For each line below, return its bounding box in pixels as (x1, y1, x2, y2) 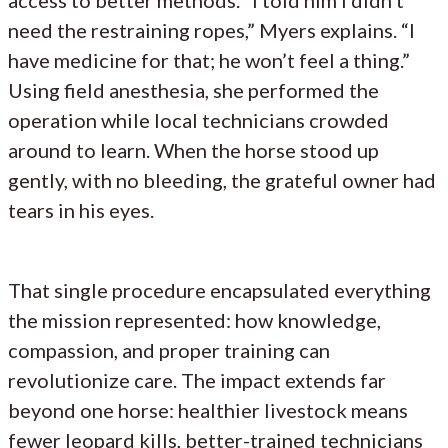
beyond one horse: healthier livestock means (8, 397, 408, 422)
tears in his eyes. (8, 197, 154, 222)
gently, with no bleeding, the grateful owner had (8, 167, 436, 192)
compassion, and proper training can (8, 337, 330, 362)
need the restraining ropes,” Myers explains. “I (8, 17, 415, 42)
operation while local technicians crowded (8, 107, 389, 132)
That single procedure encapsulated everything (8, 277, 431, 302)
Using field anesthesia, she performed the (8, 77, 379, 102)
